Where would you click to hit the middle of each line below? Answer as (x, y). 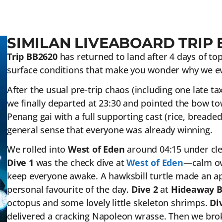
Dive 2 (144, 190)
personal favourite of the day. (69, 190)
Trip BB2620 (32, 56)
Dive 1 (20, 163)
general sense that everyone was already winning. (110, 130)
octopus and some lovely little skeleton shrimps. (108, 203)
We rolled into (37, 149)
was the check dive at (80, 163)
